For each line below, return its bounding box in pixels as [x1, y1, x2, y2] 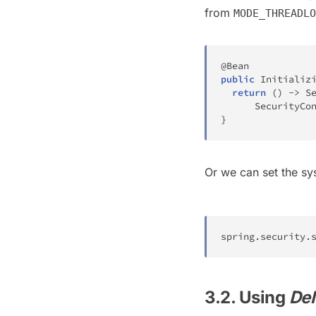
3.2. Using [205, 287, 289, 308]
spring [221, 230, 255, 243]
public [221, 73, 255, 85]
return [232, 86, 266, 99]
